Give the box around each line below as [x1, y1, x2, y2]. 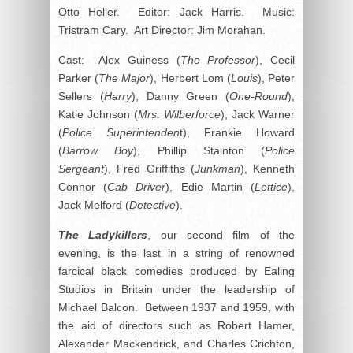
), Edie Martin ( [165, 180, 255, 193]
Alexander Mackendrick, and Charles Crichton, [58, 336, 295, 350]
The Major [98, 71, 150, 84]
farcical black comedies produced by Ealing [58, 264, 295, 277]
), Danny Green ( [131, 89, 229, 102]
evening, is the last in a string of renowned [58, 246, 295, 259]
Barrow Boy [62, 143, 134, 157]
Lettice [255, 180, 288, 193]
